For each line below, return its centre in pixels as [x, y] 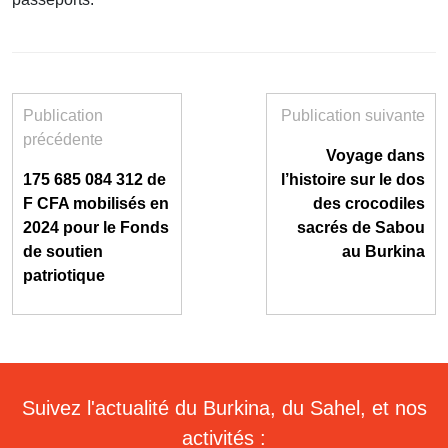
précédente [63, 140]
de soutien [63, 252]
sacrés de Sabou [361, 228]
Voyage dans [375, 156]
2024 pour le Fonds [96, 228]
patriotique [64, 276]
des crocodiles [369, 204]
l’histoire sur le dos [353, 180]
